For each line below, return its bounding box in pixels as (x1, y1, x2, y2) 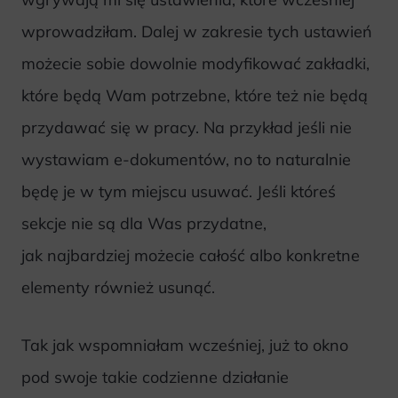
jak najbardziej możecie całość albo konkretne (21, 244, 360, 266)
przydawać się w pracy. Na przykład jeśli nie (21, 116, 352, 138)
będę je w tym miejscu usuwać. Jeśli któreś (21, 180, 336, 202)
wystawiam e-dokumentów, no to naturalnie (21, 148, 351, 170)
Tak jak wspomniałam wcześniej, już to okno (21, 334, 348, 355)
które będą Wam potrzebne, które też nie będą (21, 84, 368, 106)
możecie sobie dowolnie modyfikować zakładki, (21, 52, 370, 74)
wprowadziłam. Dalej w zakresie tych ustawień (21, 20, 372, 42)
